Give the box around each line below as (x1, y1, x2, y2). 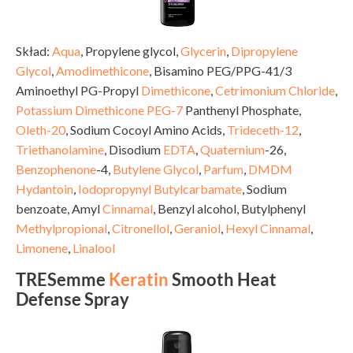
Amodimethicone (56, 62, 149, 78)
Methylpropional (16, 220, 107, 236)
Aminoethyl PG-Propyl (16, 82, 141, 98)
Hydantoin (16, 180, 73, 196)
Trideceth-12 (227, 121, 299, 137)
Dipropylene (231, 43, 298, 58)
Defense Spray (16, 288, 129, 310)
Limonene (16, 240, 68, 255)
